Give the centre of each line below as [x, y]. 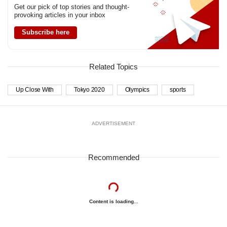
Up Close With [35, 89]
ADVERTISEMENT [113, 123]
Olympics [137, 89]
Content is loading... [113, 201]
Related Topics [113, 66]
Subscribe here [46, 32]
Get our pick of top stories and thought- [72, 7]
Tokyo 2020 [89, 89]
